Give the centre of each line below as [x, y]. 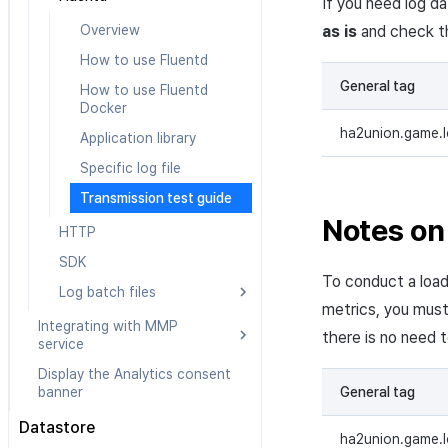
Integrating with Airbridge [141, 374]
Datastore [57, 427]
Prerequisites [122, 352]
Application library [138, 138]
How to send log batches [162, 382]
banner [60, 392]
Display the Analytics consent [134, 374]
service [61, 344]
